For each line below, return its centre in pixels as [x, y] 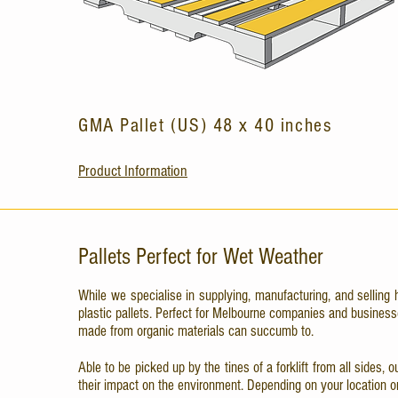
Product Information [133, 171]
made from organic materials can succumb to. [196, 331]
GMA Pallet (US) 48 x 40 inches [205, 126]
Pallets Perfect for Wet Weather [201, 257]
